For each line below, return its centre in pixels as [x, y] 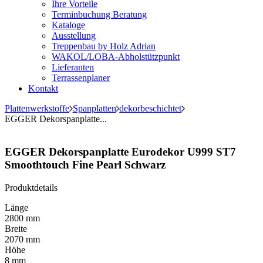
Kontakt [43, 88]
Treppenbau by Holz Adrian [104, 46]
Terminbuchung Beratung [99, 14]
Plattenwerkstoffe [37, 108]
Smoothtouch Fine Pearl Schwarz [85, 165]
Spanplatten [94, 108]
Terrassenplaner [81, 77]
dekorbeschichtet [151, 108]
